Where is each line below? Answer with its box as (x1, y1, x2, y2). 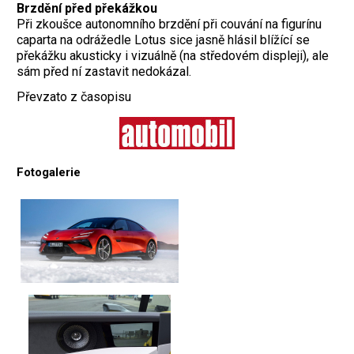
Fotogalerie (17, 165, 81, 180)
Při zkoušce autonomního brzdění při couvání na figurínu (17, 16, 322, 32)
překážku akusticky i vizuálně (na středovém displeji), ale (17, 47, 329, 63)
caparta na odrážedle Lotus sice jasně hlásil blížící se (17, 32, 310, 47)
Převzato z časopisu (17, 89, 131, 105)
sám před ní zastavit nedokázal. (17, 63, 191, 79)
